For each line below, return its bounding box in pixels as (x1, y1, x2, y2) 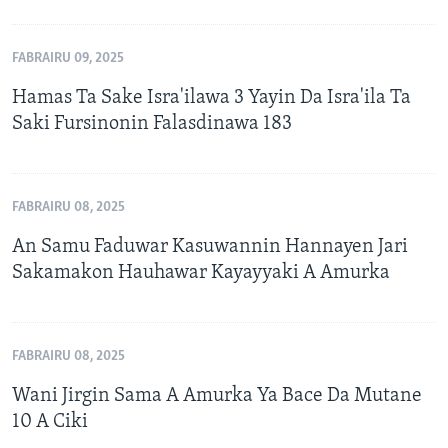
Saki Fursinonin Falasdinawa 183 (12, 114, 292, 135)
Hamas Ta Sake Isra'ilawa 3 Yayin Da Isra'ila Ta (12, 88, 411, 109)
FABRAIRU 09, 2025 (12, 51, 124, 67)
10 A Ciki (12, 412, 88, 433)
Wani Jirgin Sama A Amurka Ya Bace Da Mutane (12, 386, 422, 407)
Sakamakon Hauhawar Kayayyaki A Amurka (12, 263, 390, 284)
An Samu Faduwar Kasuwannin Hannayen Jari (12, 237, 408, 258)
